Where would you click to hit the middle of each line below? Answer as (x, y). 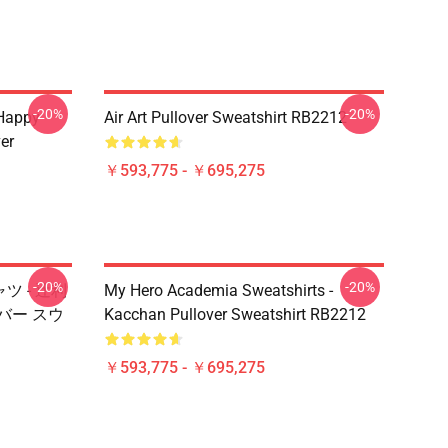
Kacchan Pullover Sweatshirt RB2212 (235, 314)
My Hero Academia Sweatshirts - (218, 290)
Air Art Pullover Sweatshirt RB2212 (225, 117)
